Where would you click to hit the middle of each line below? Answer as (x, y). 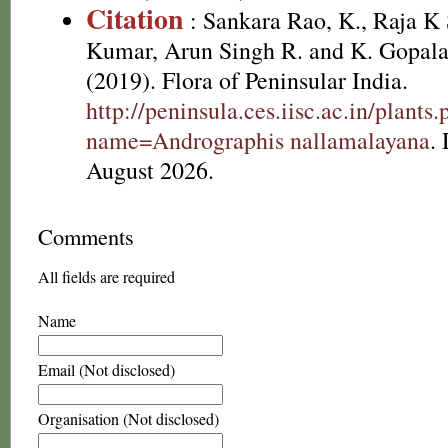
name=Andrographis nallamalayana (258, 140)
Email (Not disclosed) (106, 369)
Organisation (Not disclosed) (128, 418)
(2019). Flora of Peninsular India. (247, 80)
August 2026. (150, 170)
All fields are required (106, 276)
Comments (86, 236)
